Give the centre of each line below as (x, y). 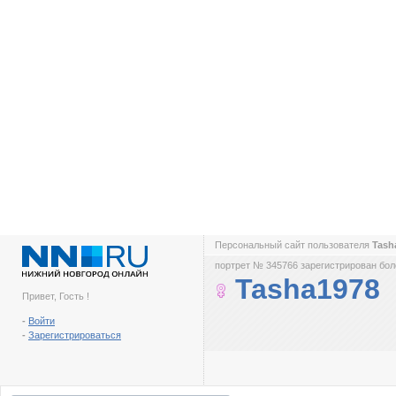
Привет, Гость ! (56, 296)
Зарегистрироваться (75, 335)
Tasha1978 (308, 289)
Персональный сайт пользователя (293, 245)
